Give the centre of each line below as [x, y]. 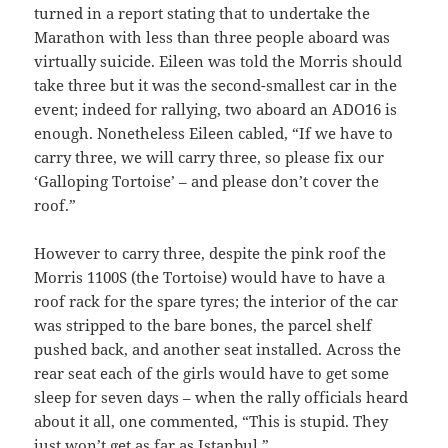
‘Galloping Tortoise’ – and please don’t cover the [207, 180]
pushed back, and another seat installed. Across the [218, 348]
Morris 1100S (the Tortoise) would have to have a [210, 276]
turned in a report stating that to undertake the [202, 12]
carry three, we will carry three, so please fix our [209, 156]
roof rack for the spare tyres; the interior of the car [216, 300]
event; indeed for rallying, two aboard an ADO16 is [216, 108]
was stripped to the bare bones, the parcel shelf [203, 324]
